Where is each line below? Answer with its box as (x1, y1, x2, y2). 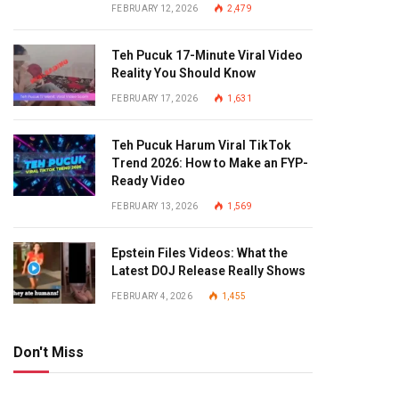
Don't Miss (13, 344, 84, 361)
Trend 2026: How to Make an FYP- (111, 156, 308, 170)
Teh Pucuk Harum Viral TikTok (111, 138, 291, 152)
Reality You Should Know (111, 66, 256, 80)
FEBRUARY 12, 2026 (111, 4, 199, 13)
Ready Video (111, 174, 185, 188)
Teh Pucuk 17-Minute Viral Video (111, 48, 303, 62)
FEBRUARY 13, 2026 (111, 201, 199, 211)
